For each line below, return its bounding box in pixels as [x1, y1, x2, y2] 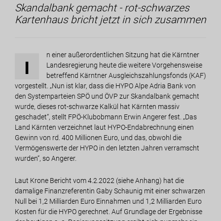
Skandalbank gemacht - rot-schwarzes [15, 1, 189, 14]
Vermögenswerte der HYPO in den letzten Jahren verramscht [15, 144, 199, 152]
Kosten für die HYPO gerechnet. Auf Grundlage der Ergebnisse [15, 207, 202, 216]
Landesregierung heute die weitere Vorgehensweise [46, 61, 202, 69]
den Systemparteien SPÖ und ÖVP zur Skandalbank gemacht [15, 92, 199, 100]
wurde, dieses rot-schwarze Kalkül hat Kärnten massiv [15, 102, 180, 110]
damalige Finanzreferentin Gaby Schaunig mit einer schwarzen [15, 186, 205, 195]
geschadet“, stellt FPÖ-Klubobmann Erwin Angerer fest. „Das [15, 112, 197, 121]
